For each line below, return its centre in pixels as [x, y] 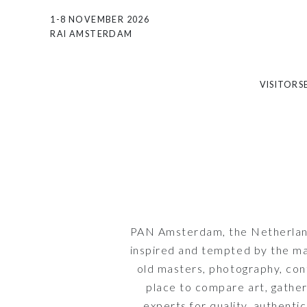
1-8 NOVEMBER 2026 [100, 20]
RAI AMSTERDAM [91, 34]
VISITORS [281, 84]
